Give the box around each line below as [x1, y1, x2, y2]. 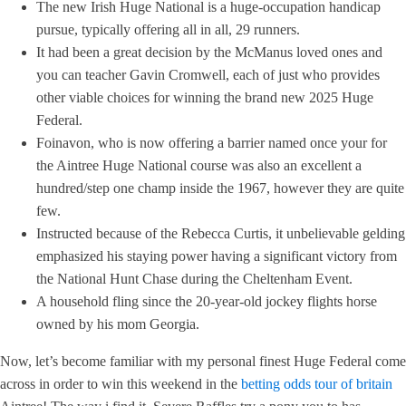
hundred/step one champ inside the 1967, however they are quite [36, 180, 404, 196]
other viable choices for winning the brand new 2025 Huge [36, 90, 373, 105]
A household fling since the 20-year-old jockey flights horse [36, 294, 377, 309]
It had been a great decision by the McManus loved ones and [36, 44, 382, 60]
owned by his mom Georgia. [36, 316, 199, 332]
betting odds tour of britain [241, 376, 392, 391]
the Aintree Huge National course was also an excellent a [36, 158, 362, 173]
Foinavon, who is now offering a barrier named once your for [36, 135, 387, 150]
